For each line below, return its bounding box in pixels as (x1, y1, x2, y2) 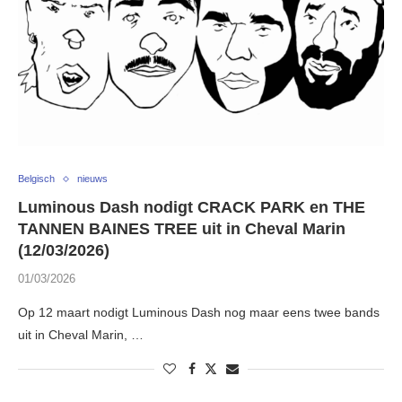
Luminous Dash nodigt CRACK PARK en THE (18, 198, 365, 217)
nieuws (77, 173, 108, 185)
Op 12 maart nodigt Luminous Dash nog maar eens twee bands (18, 305, 380, 320)
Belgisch (18, 173, 55, 185)
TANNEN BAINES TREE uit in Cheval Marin (18, 220, 345, 239)
